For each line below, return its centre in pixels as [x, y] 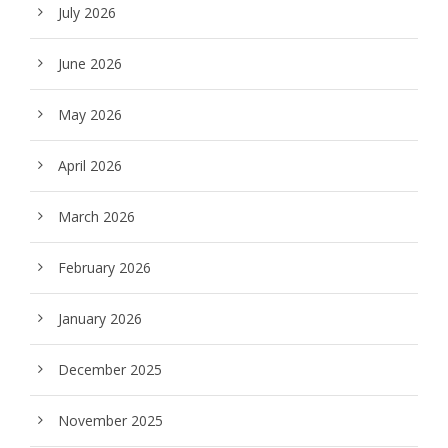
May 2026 [90, 114]
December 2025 [110, 369]
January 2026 [100, 318]
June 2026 [90, 63]
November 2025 [110, 420]
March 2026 [96, 216]
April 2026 [90, 165]
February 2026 [104, 267]
